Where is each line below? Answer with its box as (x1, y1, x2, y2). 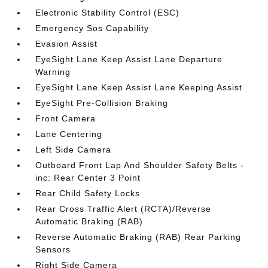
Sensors (35, 245, 71, 254)
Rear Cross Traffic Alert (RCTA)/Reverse (35, 204, 212, 214)
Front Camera (35, 114, 96, 123)
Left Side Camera (35, 145, 112, 154)
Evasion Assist (35, 39, 98, 48)
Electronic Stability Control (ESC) (35, 8, 180, 17)
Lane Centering (35, 129, 103, 139)
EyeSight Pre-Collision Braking (35, 98, 169, 108)
